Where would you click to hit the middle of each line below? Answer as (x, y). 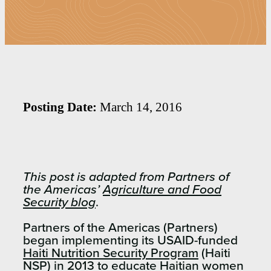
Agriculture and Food (162, 190)
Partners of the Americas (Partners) (120, 228)
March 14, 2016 (139, 107)
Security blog (59, 203)
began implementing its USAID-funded (130, 241)
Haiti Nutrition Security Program (111, 253)
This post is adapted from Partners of (126, 177)
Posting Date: (60, 107)
